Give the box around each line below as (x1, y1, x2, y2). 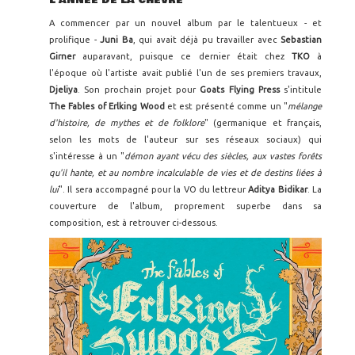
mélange (288, 101, 323, 112)
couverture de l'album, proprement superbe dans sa (49, 201, 322, 212)
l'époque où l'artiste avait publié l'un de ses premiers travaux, (49, 68, 322, 78)
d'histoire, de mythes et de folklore (49, 118, 204, 128)
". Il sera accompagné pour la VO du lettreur (59, 185, 249, 195)
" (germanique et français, (204, 118, 322, 128)
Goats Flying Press (200, 85, 284, 95)
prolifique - (49, 35, 100, 45)
